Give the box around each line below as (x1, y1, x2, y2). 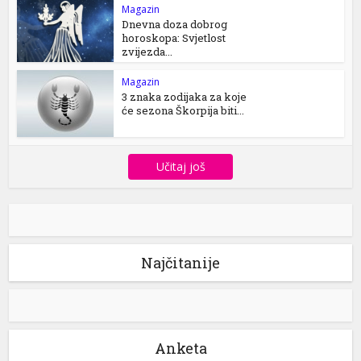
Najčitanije (141, 253, 220, 272)
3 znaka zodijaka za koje (122, 89, 247, 104)
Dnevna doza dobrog (122, 17, 228, 31)
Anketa (154, 338, 207, 358)
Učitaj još (156, 159, 205, 174)
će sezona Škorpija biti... (122, 103, 245, 118)
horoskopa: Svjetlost (122, 31, 226, 45)
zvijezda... (122, 44, 173, 59)
